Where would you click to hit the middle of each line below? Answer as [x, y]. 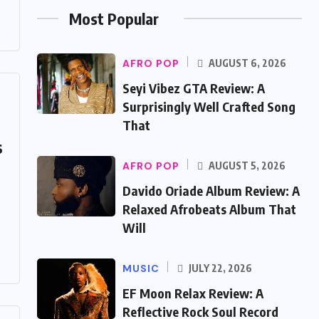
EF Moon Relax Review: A [193, 293]
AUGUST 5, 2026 [246, 166]
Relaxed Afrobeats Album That [209, 209]
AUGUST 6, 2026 [246, 63]
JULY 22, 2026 [219, 268]
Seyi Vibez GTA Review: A [194, 88]
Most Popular [114, 19]
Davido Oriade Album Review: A [211, 190]
